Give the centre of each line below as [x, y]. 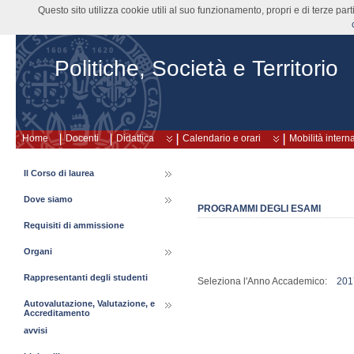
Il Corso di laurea [59, 173]
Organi [38, 251]
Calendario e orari [222, 138]
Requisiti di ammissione [74, 225]
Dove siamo [48, 199]
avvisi [36, 330]
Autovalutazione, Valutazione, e [89, 303]
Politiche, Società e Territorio [196, 68]
